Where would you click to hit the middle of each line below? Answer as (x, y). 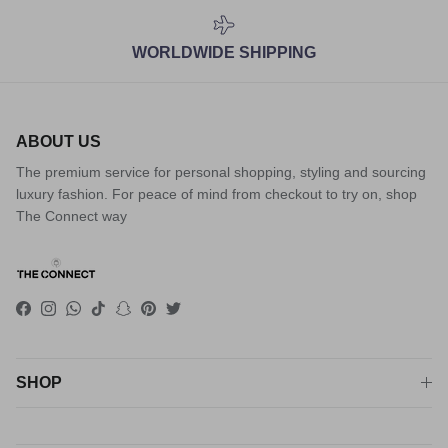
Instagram (79, 314)
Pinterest (175, 314)
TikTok (117, 314)
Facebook (53, 314)
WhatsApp (104, 314)
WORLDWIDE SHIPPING (224, 53)
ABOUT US (58, 142)
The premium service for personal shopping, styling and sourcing (221, 172)
